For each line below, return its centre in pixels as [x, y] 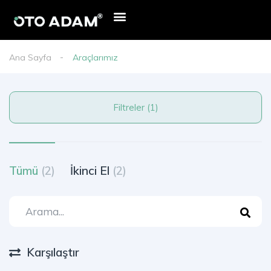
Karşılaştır [53, 253]
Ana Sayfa [30, 58]
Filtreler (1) [152, 108]
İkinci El [91, 171]
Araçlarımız [95, 58]
